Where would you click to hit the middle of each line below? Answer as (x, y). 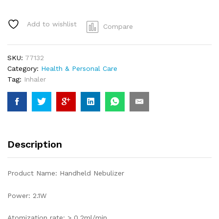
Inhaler (35, 79)
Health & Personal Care (79, 68)
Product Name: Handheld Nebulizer (66, 173)
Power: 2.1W (27, 195)
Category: (24, 68)
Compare (118, 26)
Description (35, 144)
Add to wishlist (52, 24)
